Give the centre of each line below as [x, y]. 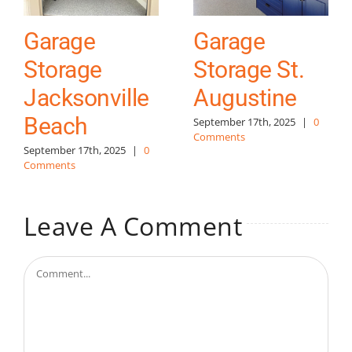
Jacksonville [86, 97]
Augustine [245, 97]
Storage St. [249, 69]
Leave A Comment [133, 225]
